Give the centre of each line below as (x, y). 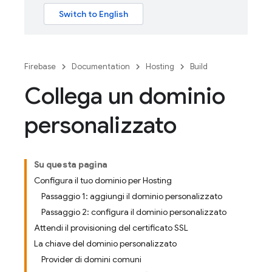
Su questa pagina (70, 165)
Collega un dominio (125, 96)
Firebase (40, 66)
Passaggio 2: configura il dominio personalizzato (134, 212)
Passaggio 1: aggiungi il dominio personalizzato (132, 196)
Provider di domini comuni (91, 259)
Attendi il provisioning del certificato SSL (111, 228)
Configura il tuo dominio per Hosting (103, 180)
